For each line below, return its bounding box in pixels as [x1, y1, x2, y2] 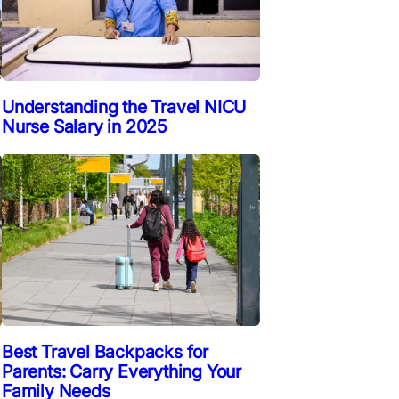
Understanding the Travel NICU [2, 95, 247, 118]
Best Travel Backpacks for [2, 341, 209, 363]
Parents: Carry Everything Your [2, 361, 242, 383]
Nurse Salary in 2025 [2, 115, 168, 137]
